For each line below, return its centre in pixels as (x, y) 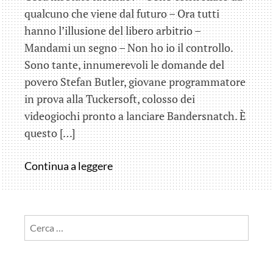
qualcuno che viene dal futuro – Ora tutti (122, 14)
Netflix (132, 215)
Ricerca (39, 222)
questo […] (50, 133)
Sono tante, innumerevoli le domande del (124, 65)
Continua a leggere (69, 166)
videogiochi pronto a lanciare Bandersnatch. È (135, 116)
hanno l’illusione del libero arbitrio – (112, 31)
